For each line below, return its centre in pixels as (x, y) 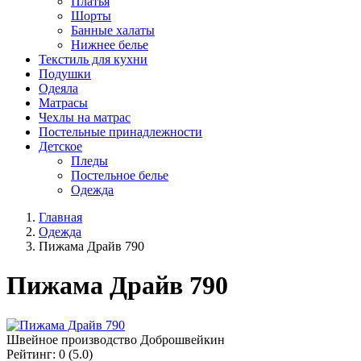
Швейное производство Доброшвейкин (116, 339)
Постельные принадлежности (120, 132)
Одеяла (58, 88)
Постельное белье (120, 175)
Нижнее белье (110, 45)
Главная (60, 217)
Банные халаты (113, 30)
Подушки (65, 74)
